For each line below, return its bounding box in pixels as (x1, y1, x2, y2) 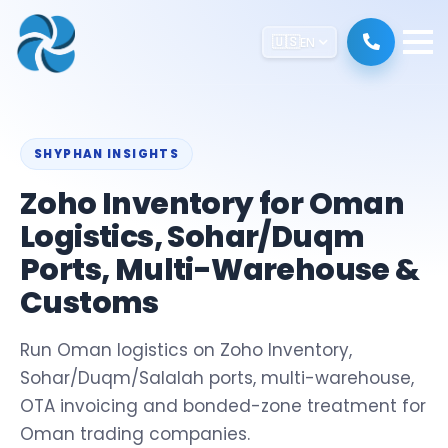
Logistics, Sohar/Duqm (20, 216, 365, 258)
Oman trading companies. (20, 422, 250, 446)
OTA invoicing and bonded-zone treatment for (20, 394, 426, 418)
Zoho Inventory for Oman (20, 183, 405, 225)
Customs (20, 282, 159, 324)
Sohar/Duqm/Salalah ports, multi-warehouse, (20, 366, 414, 390)
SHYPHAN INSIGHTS (34, 146, 180, 162)
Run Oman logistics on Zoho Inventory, (20, 338, 352, 362)
